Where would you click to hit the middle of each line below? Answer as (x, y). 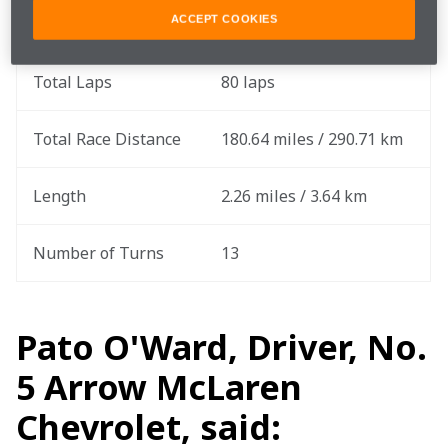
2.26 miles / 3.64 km (294, 196)
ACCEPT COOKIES (224, 18)
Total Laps (72, 82)
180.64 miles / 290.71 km (312, 139)
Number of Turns (98, 253)
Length (59, 196)
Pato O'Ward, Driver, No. (221, 347)
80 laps (248, 82)
